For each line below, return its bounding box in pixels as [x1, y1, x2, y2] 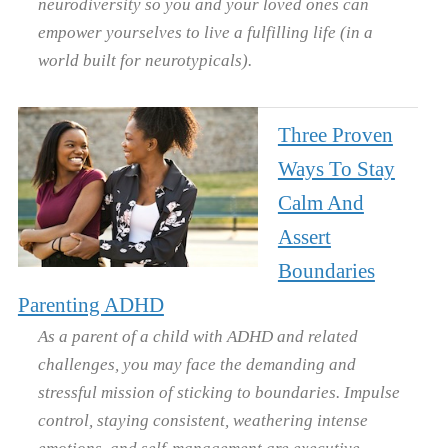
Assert [277, 224, 331, 249]
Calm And [277, 190, 364, 215]
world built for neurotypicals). [37, 49, 252, 70]
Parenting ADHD [17, 292, 164, 317]
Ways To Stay [277, 156, 395, 181]
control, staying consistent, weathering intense [37, 409, 368, 430]
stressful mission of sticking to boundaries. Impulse [37, 381, 400, 402]
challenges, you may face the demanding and [37, 353, 356, 374]
